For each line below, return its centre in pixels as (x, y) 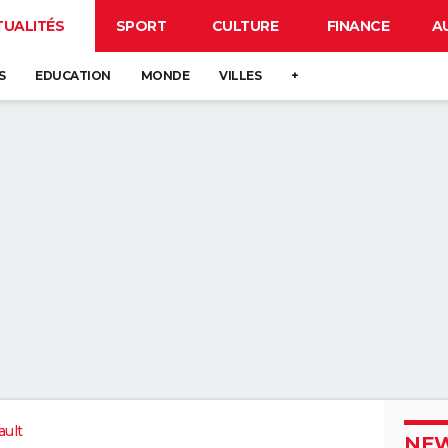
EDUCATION (73, 75)
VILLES (240, 75)
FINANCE (358, 26)
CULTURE (245, 26)
